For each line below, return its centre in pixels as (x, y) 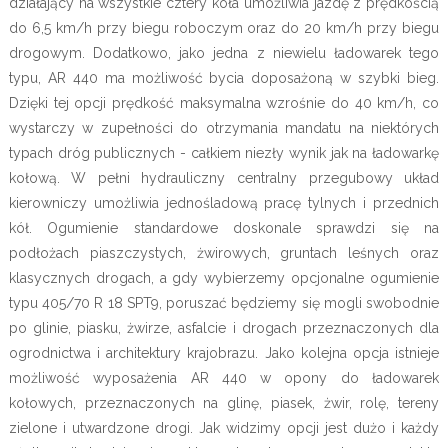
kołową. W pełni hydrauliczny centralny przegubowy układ (224, 177)
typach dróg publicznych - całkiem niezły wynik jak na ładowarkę (224, 152)
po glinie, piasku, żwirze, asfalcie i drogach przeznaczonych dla (224, 327)
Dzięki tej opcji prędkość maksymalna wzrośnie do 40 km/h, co (224, 102)
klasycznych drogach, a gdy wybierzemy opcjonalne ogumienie (224, 277)
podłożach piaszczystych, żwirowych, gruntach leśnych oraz (224, 252)
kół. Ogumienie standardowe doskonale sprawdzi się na (224, 227)
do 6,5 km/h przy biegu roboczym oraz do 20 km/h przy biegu (224, 27)
